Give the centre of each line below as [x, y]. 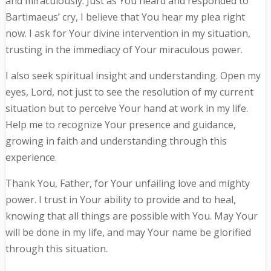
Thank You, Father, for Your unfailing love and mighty [127, 184]
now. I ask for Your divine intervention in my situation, [128, 34]
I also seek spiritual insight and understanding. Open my [133, 76]
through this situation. [56, 249]
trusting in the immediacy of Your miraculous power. [124, 50]
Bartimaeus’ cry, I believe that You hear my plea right [125, 17]
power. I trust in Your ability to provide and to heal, [120, 200]
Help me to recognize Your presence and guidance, [120, 125]
